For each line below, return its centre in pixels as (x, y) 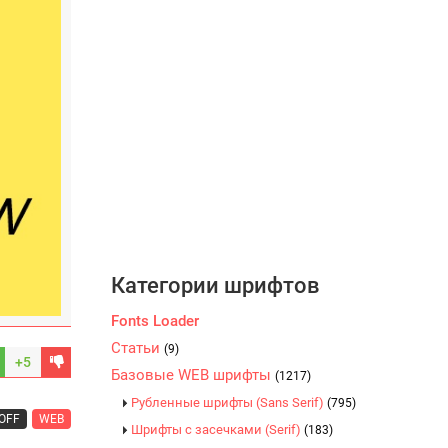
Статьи (137, 348)
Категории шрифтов (215, 285)
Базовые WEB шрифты (193, 375)
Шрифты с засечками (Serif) (217, 429)
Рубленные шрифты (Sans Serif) (229, 402)
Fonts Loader (155, 321)
